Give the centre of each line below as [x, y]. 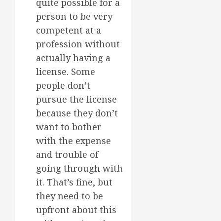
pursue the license [76, 99]
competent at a [69, 30]
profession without [78, 44]
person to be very [74, 17]
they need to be [70, 196]
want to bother [69, 127]
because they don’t [77, 113]
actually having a [73, 58]
